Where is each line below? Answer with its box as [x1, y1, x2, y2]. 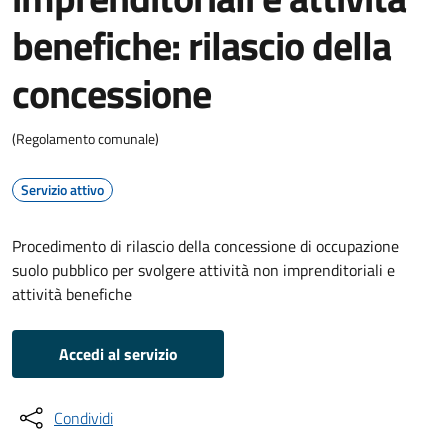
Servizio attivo [21, 179, 104, 200]
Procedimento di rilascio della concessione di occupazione [12, 234, 399, 258]
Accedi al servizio [58, 342, 178, 366]
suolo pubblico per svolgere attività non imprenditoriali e [12, 258, 395, 282]
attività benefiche [12, 282, 132, 306]
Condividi [54, 406, 113, 430]
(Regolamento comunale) [12, 128, 159, 149]
